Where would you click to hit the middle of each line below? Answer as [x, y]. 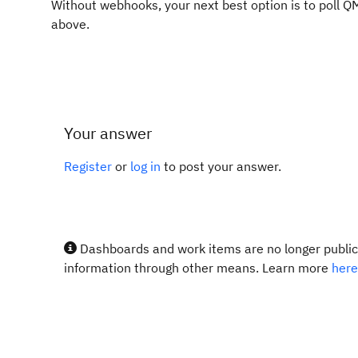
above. [70, 24]
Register [88, 166]
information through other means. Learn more [198, 268]
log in [145, 166]
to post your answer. [221, 166]
